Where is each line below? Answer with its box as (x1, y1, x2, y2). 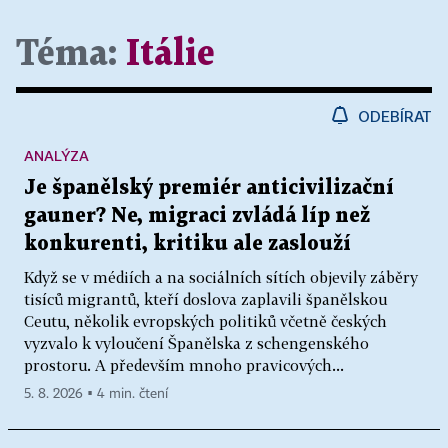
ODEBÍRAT (358, 106, 432, 125)
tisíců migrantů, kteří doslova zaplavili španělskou (24, 289, 387, 308)
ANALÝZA (24, 146, 89, 164)
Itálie (126, 37, 215, 71)
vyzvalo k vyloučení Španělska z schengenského (24, 333, 369, 352)
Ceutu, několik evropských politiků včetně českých (24, 311, 387, 330)
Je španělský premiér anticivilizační (24, 177, 394, 198)
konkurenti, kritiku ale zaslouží (24, 233, 351, 254)
